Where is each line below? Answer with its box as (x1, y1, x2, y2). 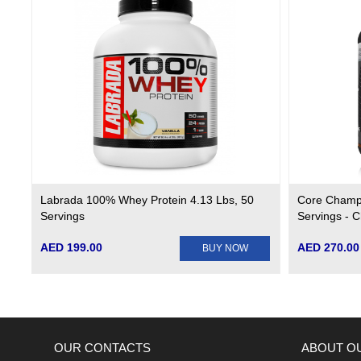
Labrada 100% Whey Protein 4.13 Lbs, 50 (39, 193, 254, 207)
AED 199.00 (39, 241, 102, 255)
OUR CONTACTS (54, 341, 151, 355)
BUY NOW (201, 243, 248, 255)
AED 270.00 (297, 241, 359, 255)
